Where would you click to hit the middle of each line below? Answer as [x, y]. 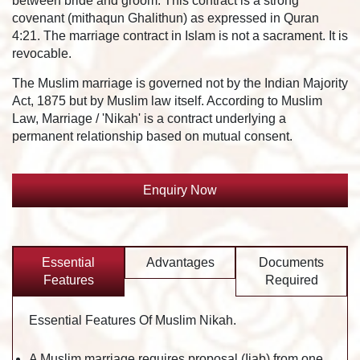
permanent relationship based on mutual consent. [152, 136]
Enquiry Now [180, 190]
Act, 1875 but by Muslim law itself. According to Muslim [167, 100]
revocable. [42, 53]
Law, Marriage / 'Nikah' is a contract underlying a [149, 118]
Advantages [180, 262]
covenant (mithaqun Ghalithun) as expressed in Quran [166, 18]
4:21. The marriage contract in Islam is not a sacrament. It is [180, 35]
